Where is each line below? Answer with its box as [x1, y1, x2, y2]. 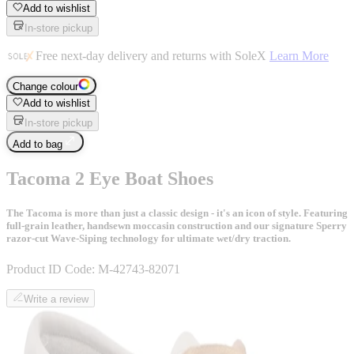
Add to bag [13, 137, 62, 150]
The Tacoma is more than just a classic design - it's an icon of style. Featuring [6, 206, 348, 219]
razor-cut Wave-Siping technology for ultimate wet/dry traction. [6, 232, 291, 244]
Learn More [269, 48, 329, 62]
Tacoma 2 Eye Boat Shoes [6, 168, 213, 189]
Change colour [13, 80, 78, 92]
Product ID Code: [6, 262, 95, 276]
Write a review [24, 293, 88, 305]
